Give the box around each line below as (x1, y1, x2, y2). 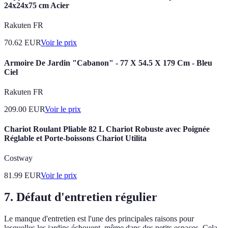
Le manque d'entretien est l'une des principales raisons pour (4, 214, 194, 223)
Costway (4, 154, 33, 163)
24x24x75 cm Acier (4, 1, 69, 10)
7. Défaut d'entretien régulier (4, 190, 157, 204)
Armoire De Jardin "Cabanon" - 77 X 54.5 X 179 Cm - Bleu (4, 58, 212, 67)
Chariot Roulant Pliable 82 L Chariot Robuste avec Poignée (4, 125, 210, 134)
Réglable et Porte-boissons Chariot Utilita (4, 134, 147, 143)
